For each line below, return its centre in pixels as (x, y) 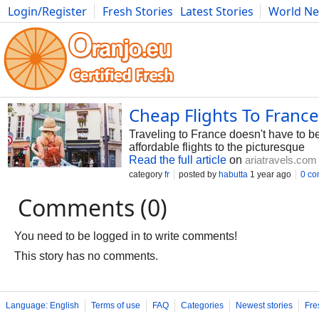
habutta (233, 174)
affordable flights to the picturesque (217, 147)
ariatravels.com (281, 160)
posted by (199, 174)
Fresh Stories (138, 11)
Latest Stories (217, 11)
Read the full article (178, 160)
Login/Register (47, 11)
